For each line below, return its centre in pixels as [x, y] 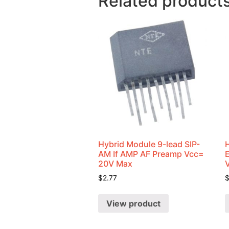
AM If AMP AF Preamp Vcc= [151, 154]
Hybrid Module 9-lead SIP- [149, 144]
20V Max [115, 163]
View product [133, 204]
